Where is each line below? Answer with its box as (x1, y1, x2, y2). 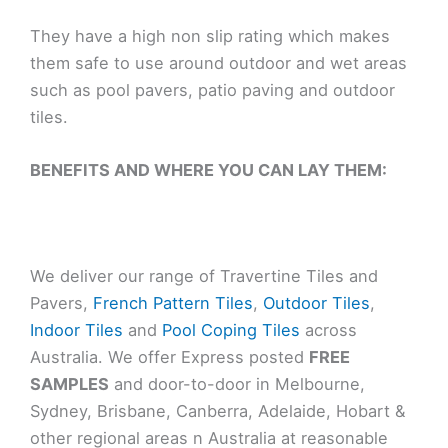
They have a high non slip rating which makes (30, 25, 390, 46)
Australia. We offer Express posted (30, 347, 309, 368)
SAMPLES (30, 374, 109, 395)
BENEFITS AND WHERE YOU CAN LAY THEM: (30, 159, 387, 180)
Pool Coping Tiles (162, 320, 300, 341)
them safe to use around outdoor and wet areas (30, 52, 407, 73)
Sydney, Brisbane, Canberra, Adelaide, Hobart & (30, 401, 405, 422)
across (300, 320, 357, 341)
